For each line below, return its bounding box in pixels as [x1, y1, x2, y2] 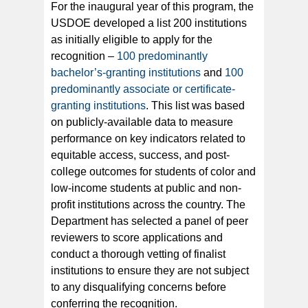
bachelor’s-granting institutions [51, 67, 201, 79]
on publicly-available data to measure [51, 116, 233, 129]
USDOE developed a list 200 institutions [51, 17, 247, 30]
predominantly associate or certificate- [51, 83, 235, 96]
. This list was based [146, 100, 245, 112]
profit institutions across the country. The [51, 199, 245, 211]
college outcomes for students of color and [51, 166, 256, 178]
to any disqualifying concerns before [51, 281, 226, 294]
